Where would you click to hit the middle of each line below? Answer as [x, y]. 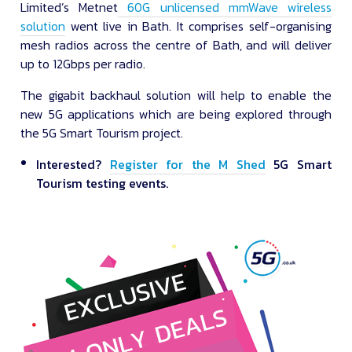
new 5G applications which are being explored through [176, 114]
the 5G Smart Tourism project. [102, 133]
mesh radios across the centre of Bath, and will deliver [176, 45]
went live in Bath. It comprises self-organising [198, 26]
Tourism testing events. [103, 183]
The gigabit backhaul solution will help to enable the [176, 95]
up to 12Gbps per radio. [83, 64]
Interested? [73, 165]
